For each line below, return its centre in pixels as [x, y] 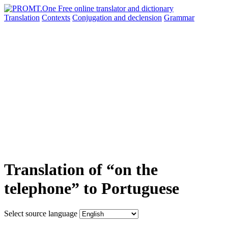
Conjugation [93, 18]
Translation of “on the [81, 170]
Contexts [56, 18]
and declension [138, 18]
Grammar [179, 18]
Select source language [41, 213]
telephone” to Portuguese [92, 189]
